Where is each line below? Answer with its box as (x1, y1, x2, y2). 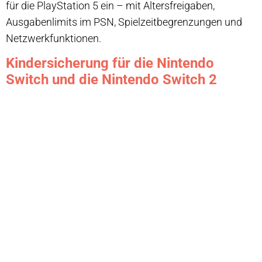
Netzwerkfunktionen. (6, 32, 101, 44)
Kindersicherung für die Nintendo (6, 55, 214, 72)
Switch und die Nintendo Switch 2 (6, 71, 217, 88)
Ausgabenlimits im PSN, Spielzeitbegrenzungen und (6, 15, 242, 28)
